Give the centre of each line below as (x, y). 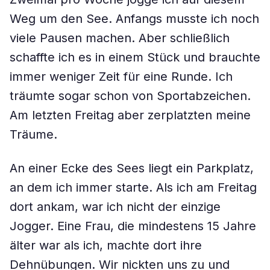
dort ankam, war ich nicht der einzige (115, 207)
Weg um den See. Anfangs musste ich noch (134, 19)
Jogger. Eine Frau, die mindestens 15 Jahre (133, 226)
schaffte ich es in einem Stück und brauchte (135, 57)
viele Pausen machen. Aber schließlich (120, 38)
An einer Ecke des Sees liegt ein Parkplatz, (132, 168)
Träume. (33, 134)
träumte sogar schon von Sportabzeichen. (130, 96)
